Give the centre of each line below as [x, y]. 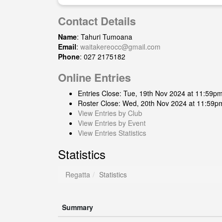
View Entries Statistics [112, 133]
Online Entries [94, 77]
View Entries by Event [112, 123]
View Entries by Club [110, 113]
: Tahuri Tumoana [105, 37]
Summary [78, 207]
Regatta [78, 174]
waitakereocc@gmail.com [120, 47]
